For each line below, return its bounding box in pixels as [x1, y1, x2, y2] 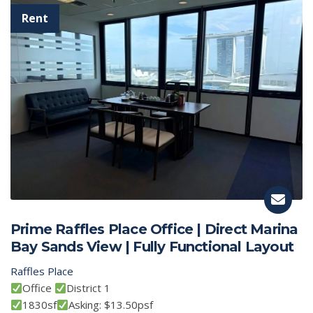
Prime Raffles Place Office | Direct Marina [10, 221, 298, 238]
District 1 [66, 281, 111, 296]
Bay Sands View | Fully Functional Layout [10, 238, 294, 256]
